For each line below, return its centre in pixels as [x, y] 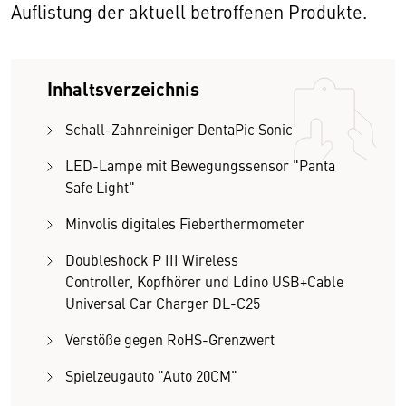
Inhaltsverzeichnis [123, 88]
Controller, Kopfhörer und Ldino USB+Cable [204, 281]
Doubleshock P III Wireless [152, 259]
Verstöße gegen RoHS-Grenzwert [170, 339]
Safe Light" [100, 187]
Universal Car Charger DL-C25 [163, 303]
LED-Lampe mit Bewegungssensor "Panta [200, 165]
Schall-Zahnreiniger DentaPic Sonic [179, 129]
